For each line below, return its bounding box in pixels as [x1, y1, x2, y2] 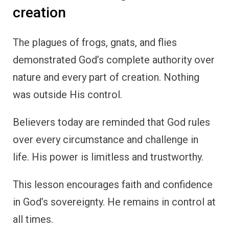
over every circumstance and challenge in [13, 133, 198, 146]
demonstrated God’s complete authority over [13, 54, 215, 66]
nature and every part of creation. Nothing [13, 71, 199, 84]
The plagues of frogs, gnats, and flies [13, 36, 177, 49]
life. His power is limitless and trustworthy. [13, 151, 203, 164]
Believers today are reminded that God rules [13, 116, 210, 129]
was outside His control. [13, 88, 122, 101]
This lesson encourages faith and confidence [13, 178, 213, 191]
